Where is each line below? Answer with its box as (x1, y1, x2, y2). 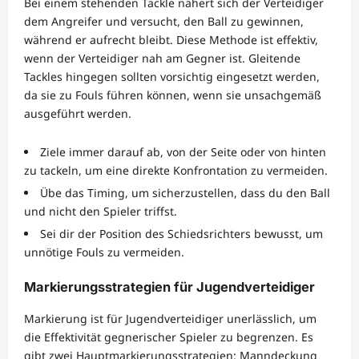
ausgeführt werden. (24, 105, 131, 121)
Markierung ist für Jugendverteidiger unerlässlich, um (24, 310, 317, 326)
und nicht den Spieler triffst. (24, 203, 177, 219)
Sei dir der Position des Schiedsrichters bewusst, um (40, 225, 323, 241)
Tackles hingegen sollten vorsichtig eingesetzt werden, (24, 68, 320, 84)
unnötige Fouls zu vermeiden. (24, 244, 184, 260)
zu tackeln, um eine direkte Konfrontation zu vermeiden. (24, 162, 328, 178)
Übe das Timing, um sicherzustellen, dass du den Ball (40, 184, 330, 200)
